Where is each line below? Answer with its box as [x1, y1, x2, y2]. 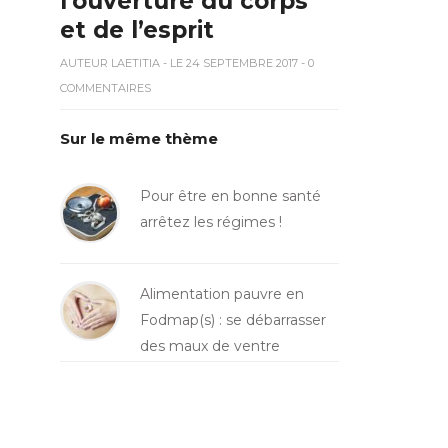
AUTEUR [59, 55, 111, 70]
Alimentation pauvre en [139, 284, 304, 303]
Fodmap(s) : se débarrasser [139, 310, 326, 329]
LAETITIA [110, 55, 160, 70]
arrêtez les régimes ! [139, 212, 282, 231]
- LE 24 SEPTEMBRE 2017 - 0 [159, 55, 314, 70]
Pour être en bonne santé [139, 186, 321, 205]
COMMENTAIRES [59, 80, 151, 95]
